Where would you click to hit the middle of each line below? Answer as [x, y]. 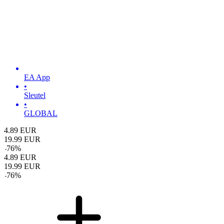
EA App [37, 77]
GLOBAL [41, 113]
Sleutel [35, 95]
